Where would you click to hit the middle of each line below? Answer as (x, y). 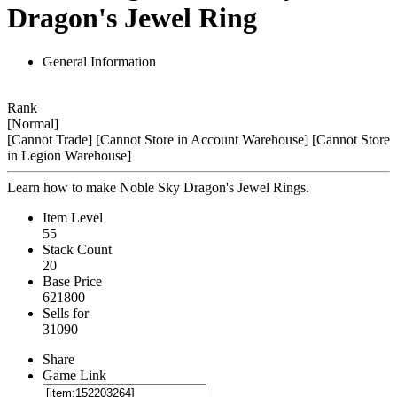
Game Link (74, 375)
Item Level (73, 217)
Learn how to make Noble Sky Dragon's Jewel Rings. (158, 187)
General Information (99, 61)
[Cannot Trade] (50, 139)
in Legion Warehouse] (69, 155)
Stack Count (77, 249)
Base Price (72, 281)
